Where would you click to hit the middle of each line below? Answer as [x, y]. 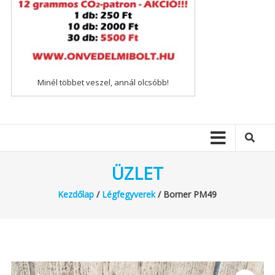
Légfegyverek [129, 194]
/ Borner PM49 [186, 194]
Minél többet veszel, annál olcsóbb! [103, 82]
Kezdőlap [76, 194]
